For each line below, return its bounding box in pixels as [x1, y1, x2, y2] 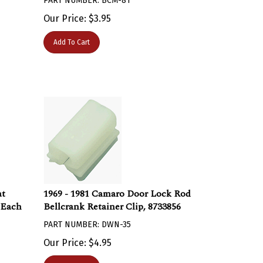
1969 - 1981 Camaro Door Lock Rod [43, 181, 191, 195]
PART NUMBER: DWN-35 [43, 214, 131, 224]
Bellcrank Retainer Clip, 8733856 [43, 194, 181, 208]
